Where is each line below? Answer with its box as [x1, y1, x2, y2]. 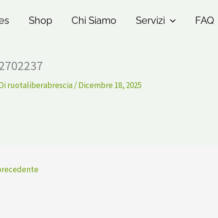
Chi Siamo [71, 15, 116, 26]
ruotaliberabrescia [7, 80, 74, 91]
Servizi [135, 15, 165, 26]
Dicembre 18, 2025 [78, 80, 142, 91]
